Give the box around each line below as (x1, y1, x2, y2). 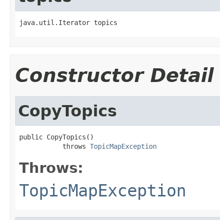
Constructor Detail (15, 64, 214, 86)
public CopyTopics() (19, 133, 94, 141)
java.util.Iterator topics (19, 18, 117, 27)
